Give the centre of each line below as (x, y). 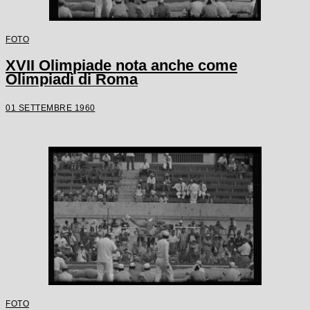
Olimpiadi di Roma (72, 80)
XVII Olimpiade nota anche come (121, 66)
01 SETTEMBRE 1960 (51, 108)
